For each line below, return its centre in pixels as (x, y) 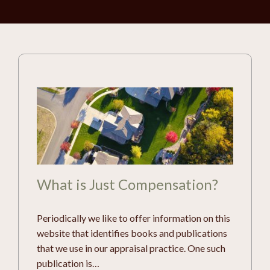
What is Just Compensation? (127, 184)
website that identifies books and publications (132, 233)
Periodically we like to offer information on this (133, 218)
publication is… (68, 263)
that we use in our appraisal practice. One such (131, 248)
